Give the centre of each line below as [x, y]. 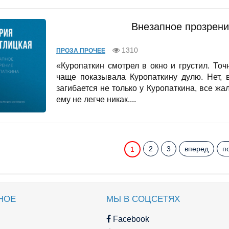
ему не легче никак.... [96, 100]
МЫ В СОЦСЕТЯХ [143, 199]
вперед [197, 148]
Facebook [130, 219]
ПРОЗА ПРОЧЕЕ [81, 51]
